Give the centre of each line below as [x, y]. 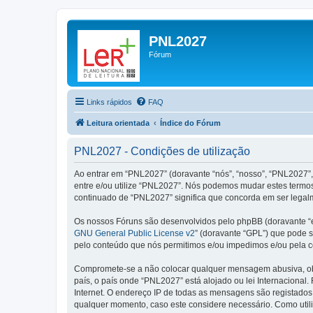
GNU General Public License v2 [134, 233]
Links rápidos [109, 102]
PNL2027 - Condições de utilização [162, 151]
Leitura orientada [118, 123]
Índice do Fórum [190, 123]
